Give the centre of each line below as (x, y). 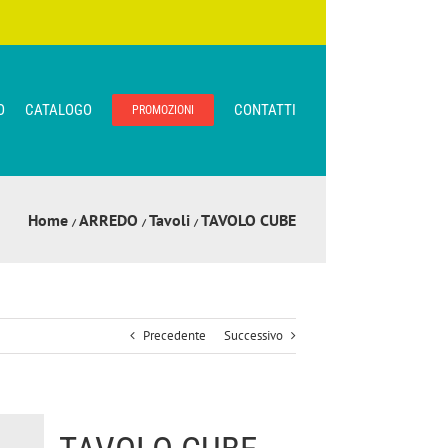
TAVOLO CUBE (248, 219)
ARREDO (108, 219)
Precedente (174, 335)
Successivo (253, 335)
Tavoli (169, 219)
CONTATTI (265, 109)
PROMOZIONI (163, 110)
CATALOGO (58, 109)
